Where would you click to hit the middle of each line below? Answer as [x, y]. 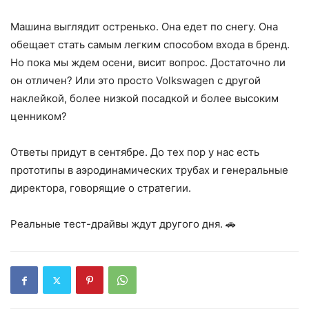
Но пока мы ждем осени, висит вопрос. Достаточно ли [148, 63]
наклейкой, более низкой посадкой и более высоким [144, 99]
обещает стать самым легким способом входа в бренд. [150, 45]
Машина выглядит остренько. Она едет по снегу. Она [144, 27]
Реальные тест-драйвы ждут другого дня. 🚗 [123, 224]
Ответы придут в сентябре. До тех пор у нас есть [135, 152]
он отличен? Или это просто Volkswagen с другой [136, 81]
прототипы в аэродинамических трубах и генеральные [149, 170]
